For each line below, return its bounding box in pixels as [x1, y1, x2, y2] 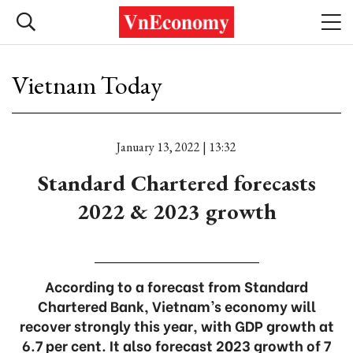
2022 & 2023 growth [76, 197, 277, 225]
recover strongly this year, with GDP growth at [19, 314, 334, 336]
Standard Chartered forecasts [37, 169, 316, 197]
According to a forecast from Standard [45, 275, 308, 296]
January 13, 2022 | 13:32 [117, 139, 236, 155]
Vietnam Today [12, 69, 162, 102]
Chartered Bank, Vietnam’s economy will [37, 295, 316, 316]
